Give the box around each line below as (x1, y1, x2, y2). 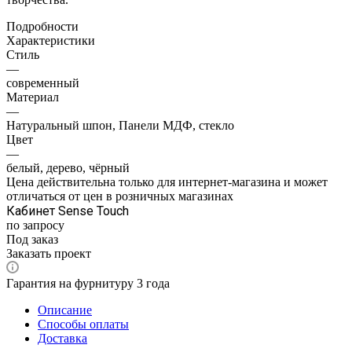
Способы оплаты (38, 317, 129, 331)
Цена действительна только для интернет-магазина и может (6, 174, 328, 189)
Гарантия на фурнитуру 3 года (6, 276, 170, 290)
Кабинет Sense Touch (6, 203, 129, 218)
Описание (38, 302, 92, 317)
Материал (6, 90, 59, 104)
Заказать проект (6, 246, 91, 260)
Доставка (38, 331, 87, 345)
